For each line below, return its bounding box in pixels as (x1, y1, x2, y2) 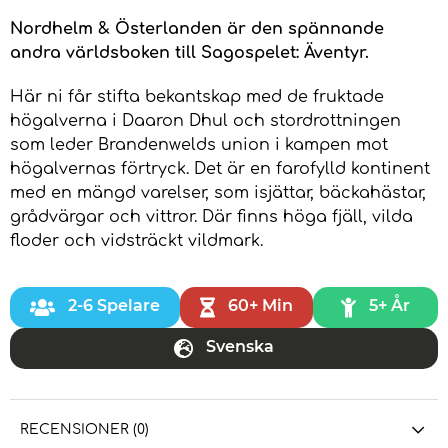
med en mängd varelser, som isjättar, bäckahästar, (10, 183, 426, 202)
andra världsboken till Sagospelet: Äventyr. (10, 43, 369, 62)
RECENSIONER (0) (20, 421, 149, 437)
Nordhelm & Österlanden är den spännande (10, 19, 384, 38)
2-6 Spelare (68, 295, 160, 315)
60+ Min (228, 295, 293, 315)
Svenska (206, 336, 274, 356)
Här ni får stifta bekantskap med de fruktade (10, 87, 384, 106)
